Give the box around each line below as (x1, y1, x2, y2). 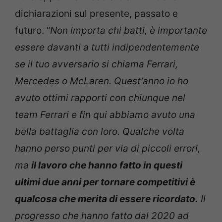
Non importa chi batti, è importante (50, 25, 207, 36)
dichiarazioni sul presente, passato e (15, 8, 178, 19)
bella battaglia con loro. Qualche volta (15, 126, 184, 137)
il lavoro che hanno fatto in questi (31, 160, 182, 171)
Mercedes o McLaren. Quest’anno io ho (15, 75, 188, 87)
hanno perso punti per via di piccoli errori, (15, 143, 200, 154)
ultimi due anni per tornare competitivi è (15, 176, 195, 188)
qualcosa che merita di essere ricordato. (15, 193, 198, 205)
